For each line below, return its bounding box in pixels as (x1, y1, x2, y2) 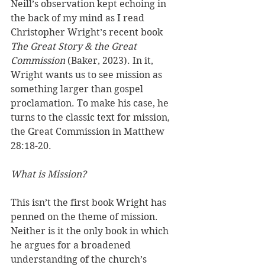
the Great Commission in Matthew (11, 126, 167, 137)
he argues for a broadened (11, 240, 133, 251)
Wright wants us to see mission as (11, 69, 164, 80)
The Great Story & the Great (11, 41, 139, 52)
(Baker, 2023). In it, (67, 55, 156, 66)
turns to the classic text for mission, (11, 112, 172, 123)
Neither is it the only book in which (11, 225, 171, 237)
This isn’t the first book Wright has (11, 197, 169, 208)
